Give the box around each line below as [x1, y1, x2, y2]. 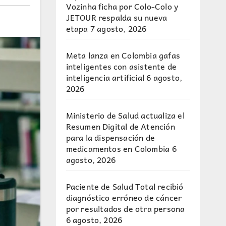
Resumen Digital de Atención [66, 120, 175, 133]
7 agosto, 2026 [90, 22, 147, 35]
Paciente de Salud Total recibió [66, 180, 184, 193]
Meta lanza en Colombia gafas [66, 48, 181, 62]
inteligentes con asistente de [66, 60, 177, 73]
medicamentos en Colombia [66, 142, 170, 155]
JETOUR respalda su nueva [66, 11, 167, 24]
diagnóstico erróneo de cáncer [66, 191, 182, 204]
